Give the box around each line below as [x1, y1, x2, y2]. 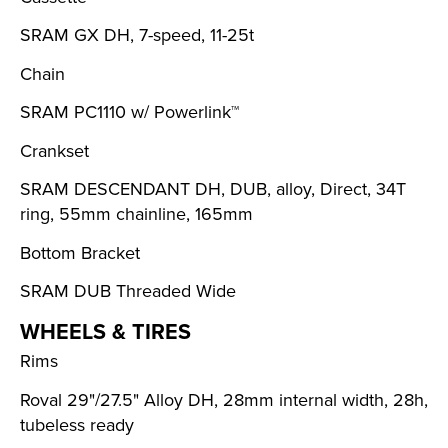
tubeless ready [20, 411, 134, 438]
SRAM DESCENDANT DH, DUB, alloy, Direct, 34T [20, 176, 406, 203]
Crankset [20, 137, 89, 164]
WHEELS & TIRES [20, 315, 191, 348]
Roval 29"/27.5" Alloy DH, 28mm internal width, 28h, [20, 386, 428, 413]
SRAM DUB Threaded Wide [20, 278, 236, 305]
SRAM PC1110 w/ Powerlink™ [20, 99, 239, 126]
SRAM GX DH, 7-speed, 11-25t [20, 22, 254, 49]
